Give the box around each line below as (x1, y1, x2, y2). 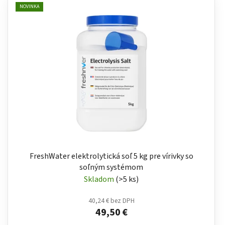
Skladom (84, 174, 116, 185)
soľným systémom (79, 162, 143, 173)
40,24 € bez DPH (88, 196, 135, 206)
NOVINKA (20, 3, 39, 10)
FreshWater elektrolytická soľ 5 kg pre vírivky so (29, 151, 193, 162)
